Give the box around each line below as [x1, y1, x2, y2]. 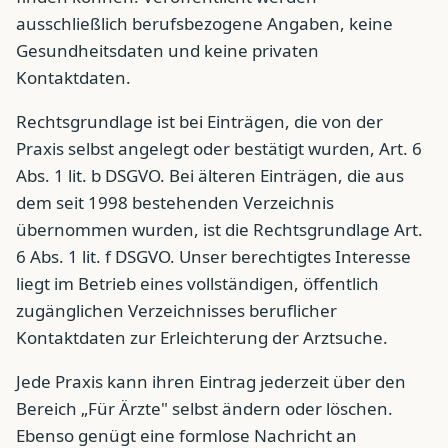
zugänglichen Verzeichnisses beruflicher [16, 299, 337, 323]
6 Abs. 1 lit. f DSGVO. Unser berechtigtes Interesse [16, 245, 411, 269]
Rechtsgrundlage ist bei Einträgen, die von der [16, 110, 383, 134]
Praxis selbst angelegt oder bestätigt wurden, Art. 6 [16, 137, 422, 161]
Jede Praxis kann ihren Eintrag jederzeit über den [16, 370, 406, 394]
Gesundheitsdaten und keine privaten [16, 39, 319, 63]
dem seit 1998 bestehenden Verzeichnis [16, 191, 334, 215]
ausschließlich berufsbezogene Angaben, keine [16, 12, 393, 36]
